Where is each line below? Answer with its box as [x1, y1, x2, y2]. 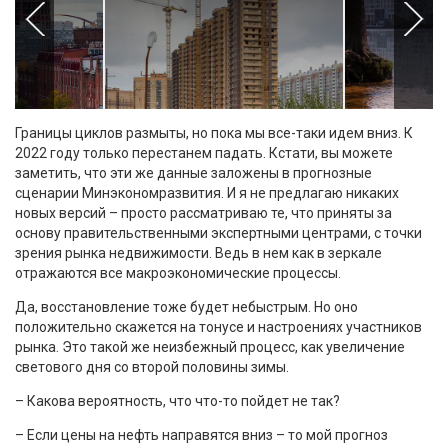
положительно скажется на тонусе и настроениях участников [15, 319, 422, 336]
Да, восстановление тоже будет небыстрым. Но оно [15, 299, 358, 316]
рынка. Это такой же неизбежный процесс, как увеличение [15, 339, 405, 356]
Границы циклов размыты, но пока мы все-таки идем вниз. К [15, 125, 413, 142]
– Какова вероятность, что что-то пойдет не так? [15, 393, 340, 410]
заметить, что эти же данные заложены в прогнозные [15, 165, 372, 182]
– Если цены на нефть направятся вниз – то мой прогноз [15, 427, 388, 444]
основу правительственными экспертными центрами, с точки [15, 225, 422, 242]
